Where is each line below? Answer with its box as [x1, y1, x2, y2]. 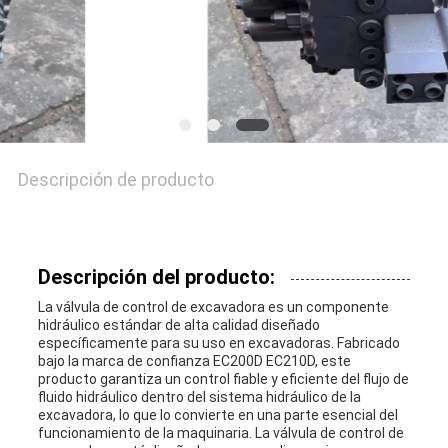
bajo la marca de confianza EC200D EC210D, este [37, 353, 351, 370]
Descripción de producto [17, 169, 214, 191]
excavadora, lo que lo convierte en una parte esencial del [37, 407, 398, 424]
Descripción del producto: [37, 265, 275, 290]
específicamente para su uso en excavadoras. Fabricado [37, 335, 400, 352]
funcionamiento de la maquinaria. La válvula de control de [37, 425, 404, 442]
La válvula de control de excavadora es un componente [37, 299, 389, 316]
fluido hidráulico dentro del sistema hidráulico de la [37, 389, 361, 406]
